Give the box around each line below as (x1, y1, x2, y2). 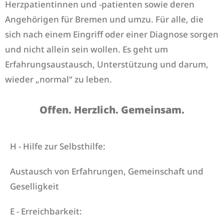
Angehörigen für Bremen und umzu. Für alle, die (5, 13, 203, 25)
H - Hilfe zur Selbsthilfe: (10, 140, 105, 152)
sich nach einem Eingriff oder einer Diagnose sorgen (5, 28, 218, 40)
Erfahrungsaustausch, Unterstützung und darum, (5, 58, 208, 70)
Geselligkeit (10, 180, 59, 192)
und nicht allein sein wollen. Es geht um (5, 43, 168, 55)
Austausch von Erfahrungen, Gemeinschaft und (10, 165, 203, 177)
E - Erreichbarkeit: (10, 205, 82, 217)
